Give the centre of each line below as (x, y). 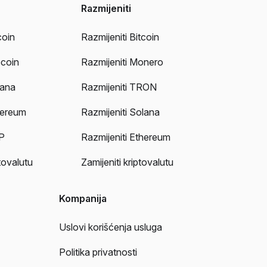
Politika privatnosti (98, 252)
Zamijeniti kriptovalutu (127, 162)
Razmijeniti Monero (122, 62)
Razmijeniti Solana (120, 112)
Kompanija (83, 199)
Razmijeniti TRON (119, 87)
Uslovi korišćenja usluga (111, 227)
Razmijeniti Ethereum (125, 137)
